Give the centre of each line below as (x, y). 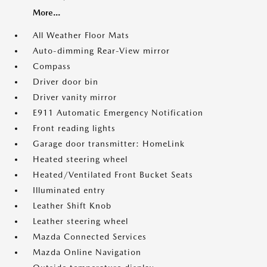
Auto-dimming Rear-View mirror (101, 51)
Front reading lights (74, 128)
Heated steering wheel (80, 159)
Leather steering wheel (80, 221)
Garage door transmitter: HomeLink (109, 144)
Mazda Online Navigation (87, 252)
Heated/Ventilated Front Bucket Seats (113, 175)
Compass (52, 66)
